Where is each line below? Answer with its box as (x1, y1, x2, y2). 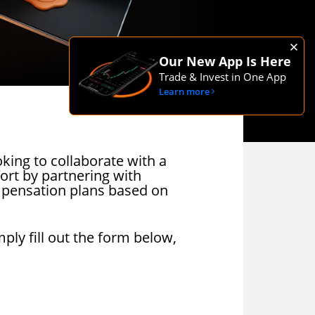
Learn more (159, 85, 210, 98)
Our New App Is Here (159, 53, 291, 70)
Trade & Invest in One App (159, 70, 286, 84)
